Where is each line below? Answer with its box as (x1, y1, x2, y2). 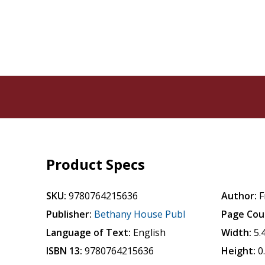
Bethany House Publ (94, 208, 186, 221)
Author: (221, 189, 257, 202)
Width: (221, 226, 252, 239)
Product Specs (46, 154, 146, 174)
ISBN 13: (46, 244, 83, 257)
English (133, 226, 166, 239)
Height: (221, 244, 256, 257)
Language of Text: (46, 226, 131, 239)
